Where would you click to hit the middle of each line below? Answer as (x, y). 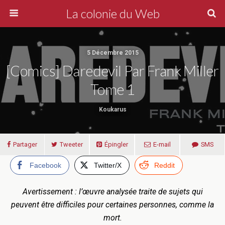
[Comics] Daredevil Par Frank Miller (113, 71)
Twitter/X (108, 165)
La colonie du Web (113, 13)
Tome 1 (113, 89)
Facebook (45, 165)
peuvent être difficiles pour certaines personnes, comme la (113, 205)
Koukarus (113, 109)
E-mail (162, 144)
